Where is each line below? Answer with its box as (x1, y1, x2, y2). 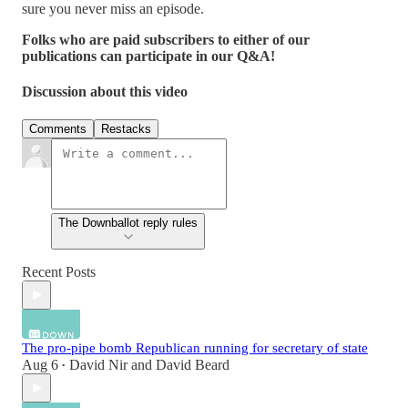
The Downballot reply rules (58, 216, 198, 230)
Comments (29, 122, 87, 137)
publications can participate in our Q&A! (22, 47, 275, 64)
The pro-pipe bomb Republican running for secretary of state (22, 341, 368, 356)
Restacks (101, 122, 151, 137)
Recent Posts (22, 264, 96, 280)
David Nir (69, 357, 127, 373)
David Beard (156, 357, 229, 373)
